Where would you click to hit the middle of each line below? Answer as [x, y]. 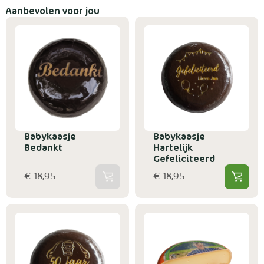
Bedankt [43, 147]
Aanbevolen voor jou [53, 10]
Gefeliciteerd [184, 158]
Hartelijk [173, 147]
